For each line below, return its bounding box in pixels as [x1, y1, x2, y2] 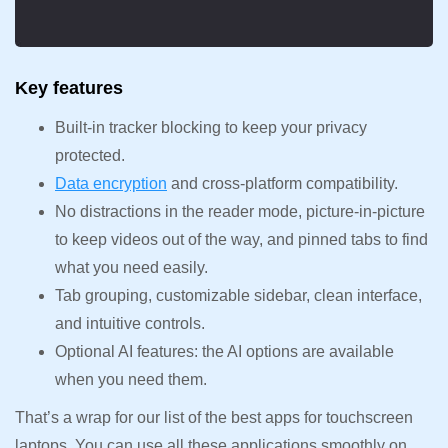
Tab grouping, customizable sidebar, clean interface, [55, 286, 422, 304]
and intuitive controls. [55, 314, 205, 332]
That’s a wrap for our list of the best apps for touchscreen [15, 408, 413, 426]
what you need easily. [55, 258, 208, 276]
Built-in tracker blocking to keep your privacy [55, 118, 367, 136]
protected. [55, 146, 125, 164]
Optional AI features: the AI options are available [55, 342, 394, 360]
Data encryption [55, 174, 167, 192]
